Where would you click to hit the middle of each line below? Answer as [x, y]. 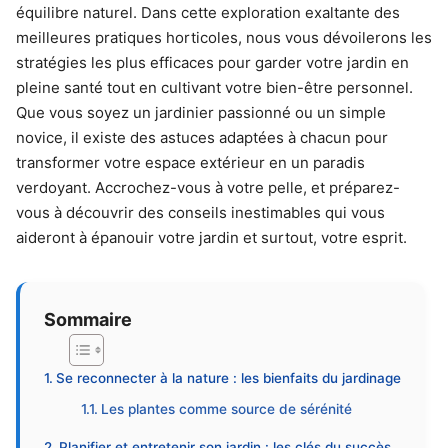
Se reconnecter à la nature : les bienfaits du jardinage [228, 378]
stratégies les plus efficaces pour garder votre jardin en [212, 62]
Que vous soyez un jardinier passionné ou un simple [201, 112]
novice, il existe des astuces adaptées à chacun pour [202, 137]
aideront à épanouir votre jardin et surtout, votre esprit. [211, 237]
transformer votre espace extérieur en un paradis [190, 162]
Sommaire [88, 319]
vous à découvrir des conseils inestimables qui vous [200, 212]
